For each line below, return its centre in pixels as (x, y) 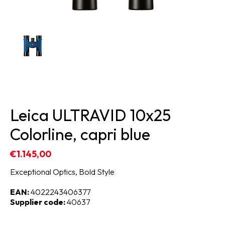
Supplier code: (38, 202)
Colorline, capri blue (80, 134)
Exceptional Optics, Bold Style (62, 172)
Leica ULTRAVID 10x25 (90, 115)
